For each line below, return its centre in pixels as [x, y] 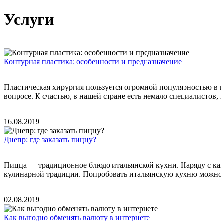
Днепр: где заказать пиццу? [50, 139]
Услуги [29, 19]
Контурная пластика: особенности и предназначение [93, 61]
